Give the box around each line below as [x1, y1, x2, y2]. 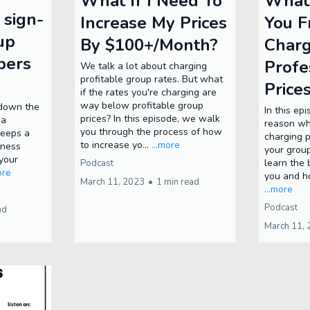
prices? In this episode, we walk [80, 112, 220, 125]
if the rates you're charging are [80, 86, 217, 99]
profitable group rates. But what [80, 73, 223, 86]
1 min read [156, 176, 199, 188]
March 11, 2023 [80, 176, 145, 188]
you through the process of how [80, 125, 222, 138]
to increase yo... [80, 138, 152, 152]
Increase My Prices [80, 12, 227, 34]
